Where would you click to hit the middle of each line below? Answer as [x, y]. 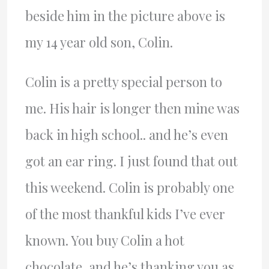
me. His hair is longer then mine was [132, 108]
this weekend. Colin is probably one [129, 187]
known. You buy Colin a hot [104, 240]
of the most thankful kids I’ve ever [125, 213]
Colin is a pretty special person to [123, 81]
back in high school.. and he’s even [126, 134]
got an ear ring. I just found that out [131, 161]
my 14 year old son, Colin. [99, 42]
